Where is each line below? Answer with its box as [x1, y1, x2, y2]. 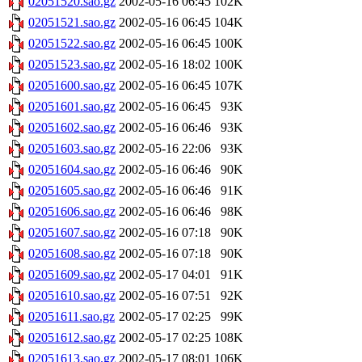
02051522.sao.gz [28, 36, 116, 51]
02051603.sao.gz [28, 141, 116, 156]
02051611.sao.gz [28, 309, 115, 324]
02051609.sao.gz [28, 267, 116, 282]
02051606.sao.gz [28, 204, 116, 219]
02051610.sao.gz [28, 288, 116, 303]
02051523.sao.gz [28, 57, 116, 72]
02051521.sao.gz [28, 15, 116, 30]
